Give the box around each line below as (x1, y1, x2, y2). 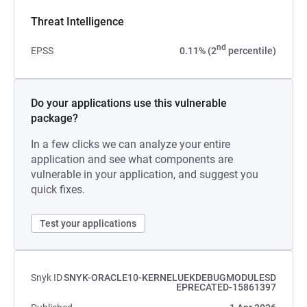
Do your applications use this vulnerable (31, 97, 227, 110)
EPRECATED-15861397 (176, 282, 276, 293)
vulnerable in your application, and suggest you (31, 168, 258, 181)
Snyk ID (31, 272, 62, 283)
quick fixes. (31, 183, 85, 196)
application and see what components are (31, 153, 233, 166)
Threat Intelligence (31, 15, 124, 28)
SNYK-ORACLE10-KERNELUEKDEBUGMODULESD (64, 272, 276, 283)
